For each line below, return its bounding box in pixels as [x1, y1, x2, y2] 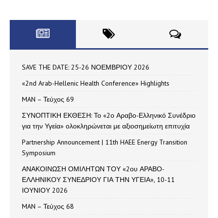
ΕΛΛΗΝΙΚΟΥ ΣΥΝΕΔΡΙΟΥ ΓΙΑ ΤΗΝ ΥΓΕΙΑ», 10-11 [22, 175, 175, 184]
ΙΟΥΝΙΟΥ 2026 [22, 185, 68, 195]
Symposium [22, 148, 55, 157]
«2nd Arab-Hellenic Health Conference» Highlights [22, 78, 169, 88]
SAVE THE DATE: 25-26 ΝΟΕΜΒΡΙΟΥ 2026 [22, 62, 149, 72]
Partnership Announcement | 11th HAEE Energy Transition [22, 137, 187, 146]
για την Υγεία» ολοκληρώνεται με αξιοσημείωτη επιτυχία [22, 121, 190, 130]
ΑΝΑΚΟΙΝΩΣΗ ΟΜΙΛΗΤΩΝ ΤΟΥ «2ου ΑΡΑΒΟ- [22, 164, 164, 173]
